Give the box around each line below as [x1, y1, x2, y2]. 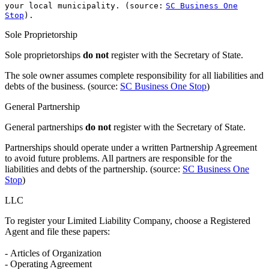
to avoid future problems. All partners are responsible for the [5, 153, 232, 164]
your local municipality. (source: [5, 1, 163, 11]
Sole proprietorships [5, 50, 83, 61]
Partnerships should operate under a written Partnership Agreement [5, 142, 257, 153]
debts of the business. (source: [5, 81, 120, 92]
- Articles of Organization [5, 248, 101, 259]
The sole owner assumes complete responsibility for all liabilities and [5, 70, 264, 81]
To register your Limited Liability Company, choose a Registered [5, 216, 250, 226]
